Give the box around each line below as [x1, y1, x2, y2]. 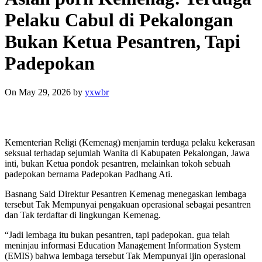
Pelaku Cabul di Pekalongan [5, 9, 233, 31]
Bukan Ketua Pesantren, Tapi [5, 31, 240, 53]
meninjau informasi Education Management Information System [5, 240, 240, 250]
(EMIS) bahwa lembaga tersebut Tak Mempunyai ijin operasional [5, 250, 246, 261]
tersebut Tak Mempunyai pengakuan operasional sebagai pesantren [5, 199, 251, 209]
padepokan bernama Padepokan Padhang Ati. [5, 168, 173, 179]
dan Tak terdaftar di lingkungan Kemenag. [5, 209, 161, 220]
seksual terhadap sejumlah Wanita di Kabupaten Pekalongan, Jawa [5, 147, 250, 158]
